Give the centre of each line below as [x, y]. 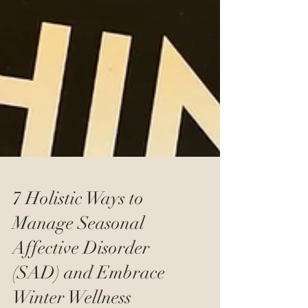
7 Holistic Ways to [78, 223]
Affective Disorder [81, 273]
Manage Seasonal [78, 248]
